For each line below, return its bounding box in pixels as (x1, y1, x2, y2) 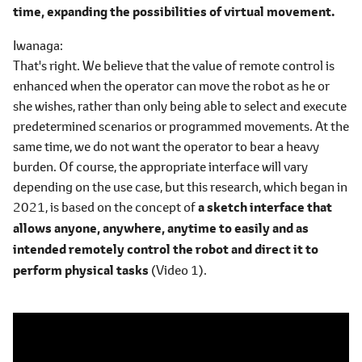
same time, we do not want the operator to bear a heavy (13, 137, 319, 154)
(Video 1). (149, 261, 207, 278)
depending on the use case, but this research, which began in (13, 178, 347, 195)
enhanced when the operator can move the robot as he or (13, 77, 330, 94)
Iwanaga (13, 36, 60, 53)
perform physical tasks (13, 261, 149, 279)
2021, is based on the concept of (13, 198, 198, 215)
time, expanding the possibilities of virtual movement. (13, 2, 335, 20)
